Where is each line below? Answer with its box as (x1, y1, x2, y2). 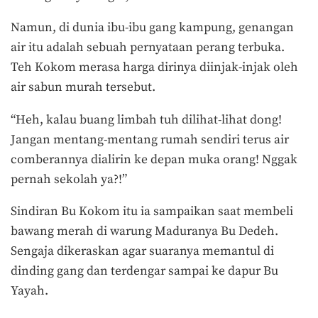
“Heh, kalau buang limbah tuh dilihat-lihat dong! (11, 111, 282, 128)
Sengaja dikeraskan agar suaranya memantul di (11, 243, 274, 260)
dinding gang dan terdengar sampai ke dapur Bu (11, 263, 278, 280)
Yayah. (11, 283, 48, 300)
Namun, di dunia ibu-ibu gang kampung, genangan (11, 20, 294, 36)
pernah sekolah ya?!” (11, 171, 130, 187)
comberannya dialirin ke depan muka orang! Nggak (11, 151, 297, 168)
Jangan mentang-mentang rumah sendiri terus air (11, 131, 289, 148)
